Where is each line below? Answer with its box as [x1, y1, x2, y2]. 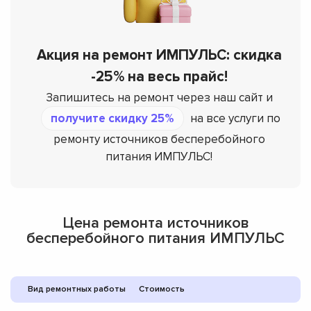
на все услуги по [187, 110, 280, 126]
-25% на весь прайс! [90, 67, 228, 85]
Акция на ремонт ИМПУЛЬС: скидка [36, 46, 282, 64]
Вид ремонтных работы [28, 283, 126, 294]
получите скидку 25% [51, 110, 174, 126]
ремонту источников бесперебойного [53, 131, 265, 146]
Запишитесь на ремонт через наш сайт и [45, 90, 273, 105]
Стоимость [139, 283, 185, 294]
